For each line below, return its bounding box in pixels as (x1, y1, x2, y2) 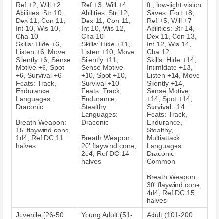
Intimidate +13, (147, 64, 193, 72)
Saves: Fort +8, (147, 9, 194, 17)
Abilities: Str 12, (81, 9, 129, 17)
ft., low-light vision (147, 1, 201, 9)
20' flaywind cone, (81, 142, 136, 150)
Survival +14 (147, 103, 185, 111)
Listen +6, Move (16, 48, 65, 56)
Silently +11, (81, 56, 118, 64)
